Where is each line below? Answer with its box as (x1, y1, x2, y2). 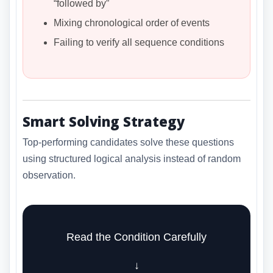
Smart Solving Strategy (23, 112, 185, 130)
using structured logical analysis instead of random (23, 154, 241, 165)
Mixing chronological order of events (54, 17, 210, 28)
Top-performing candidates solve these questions (23, 137, 234, 148)
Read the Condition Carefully (66, 231, 207, 244)
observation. (23, 170, 76, 181)
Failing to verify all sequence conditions (54, 37, 224, 48)
